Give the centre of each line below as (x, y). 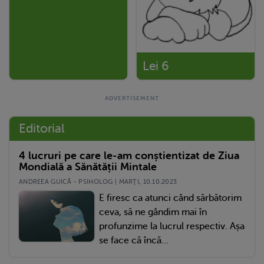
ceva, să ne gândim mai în (153, 212)
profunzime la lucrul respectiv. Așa (172, 227)
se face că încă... (134, 241)
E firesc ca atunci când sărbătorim (170, 198)
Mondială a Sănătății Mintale (88, 167)
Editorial (42, 129)
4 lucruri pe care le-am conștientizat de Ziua (129, 156)
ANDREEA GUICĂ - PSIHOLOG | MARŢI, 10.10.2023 (98, 182)
